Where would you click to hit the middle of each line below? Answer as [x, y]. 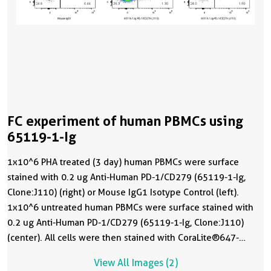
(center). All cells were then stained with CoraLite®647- [123, 237]
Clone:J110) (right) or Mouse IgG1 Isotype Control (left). [123, 192]
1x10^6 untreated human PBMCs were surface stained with [130, 207]
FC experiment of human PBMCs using [125, 121]
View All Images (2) [135, 263]
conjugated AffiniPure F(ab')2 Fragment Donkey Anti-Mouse [131, 253]
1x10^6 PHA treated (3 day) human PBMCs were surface [123, 162]
